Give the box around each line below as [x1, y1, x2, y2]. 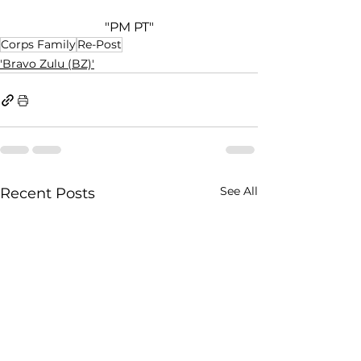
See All [220, 184, 258, 199]
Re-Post [77, 37, 122, 52]
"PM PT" [104, 19, 154, 35]
